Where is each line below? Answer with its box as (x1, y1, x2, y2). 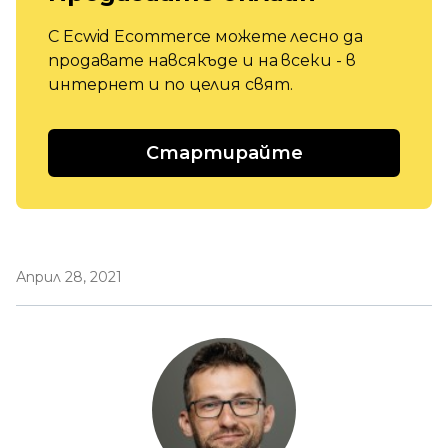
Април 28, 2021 (16, 268, 122, 286)
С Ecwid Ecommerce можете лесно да (48, 27, 363, 46)
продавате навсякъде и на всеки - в (48, 51, 356, 70)
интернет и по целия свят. (48, 75, 293, 94)
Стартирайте (145, 142, 303, 164)
